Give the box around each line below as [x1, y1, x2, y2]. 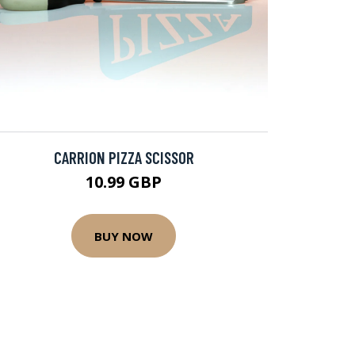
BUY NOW [94, 227, 153, 244]
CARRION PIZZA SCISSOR [53, 147, 194, 167]
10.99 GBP [86, 171, 162, 193]
